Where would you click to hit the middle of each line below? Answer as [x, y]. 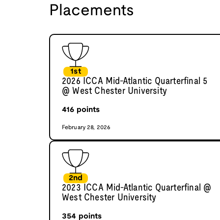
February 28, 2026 [86, 128]
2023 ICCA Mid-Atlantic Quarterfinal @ [137, 188]
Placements [92, 11]
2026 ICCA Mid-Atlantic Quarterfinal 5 [135, 82]
